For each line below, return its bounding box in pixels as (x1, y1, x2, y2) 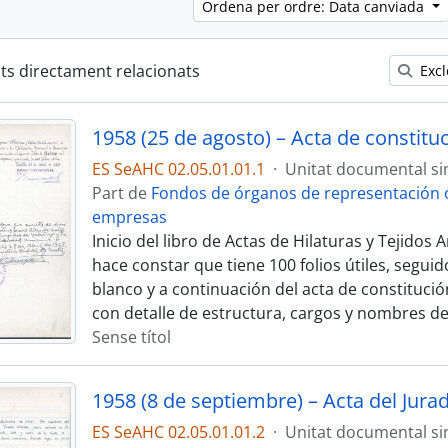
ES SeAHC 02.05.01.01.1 (91, 158, 265, 180)
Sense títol (91, 326, 171, 348)
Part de (91, 182, 151, 204)
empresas (91, 206, 167, 228)
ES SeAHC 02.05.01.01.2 (91, 421, 265, 443)
